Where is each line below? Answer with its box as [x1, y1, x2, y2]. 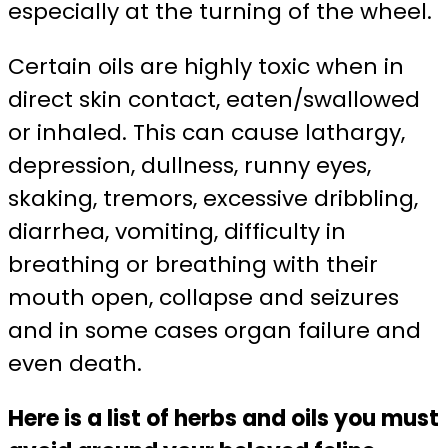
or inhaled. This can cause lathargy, [8, 116, 405, 148]
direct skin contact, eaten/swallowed [8, 83, 420, 115]
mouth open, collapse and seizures [8, 281, 399, 313]
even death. [8, 347, 142, 379]
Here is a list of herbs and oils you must [8, 402, 439, 434]
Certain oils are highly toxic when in [8, 50, 404, 82]
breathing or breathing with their [8, 248, 378, 280]
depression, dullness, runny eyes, [8, 149, 371, 181]
